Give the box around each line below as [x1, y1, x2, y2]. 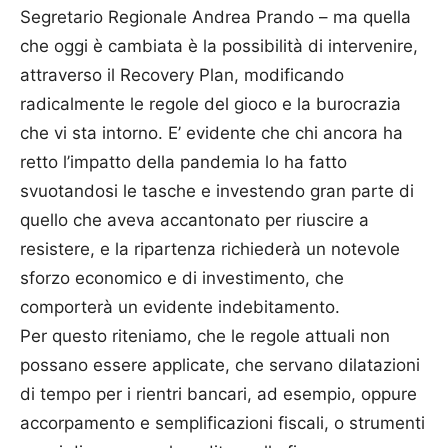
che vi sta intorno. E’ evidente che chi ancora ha [20, 123, 403, 144]
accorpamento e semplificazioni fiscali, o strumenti [20, 413, 425, 434]
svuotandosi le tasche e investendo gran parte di [20, 181, 414, 202]
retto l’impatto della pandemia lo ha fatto [20, 152, 347, 173]
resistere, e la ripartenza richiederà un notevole [20, 239, 400, 260]
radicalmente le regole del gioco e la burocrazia [20, 94, 401, 115]
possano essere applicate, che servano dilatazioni [20, 355, 420, 376]
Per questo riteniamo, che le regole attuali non [20, 326, 390, 347]
